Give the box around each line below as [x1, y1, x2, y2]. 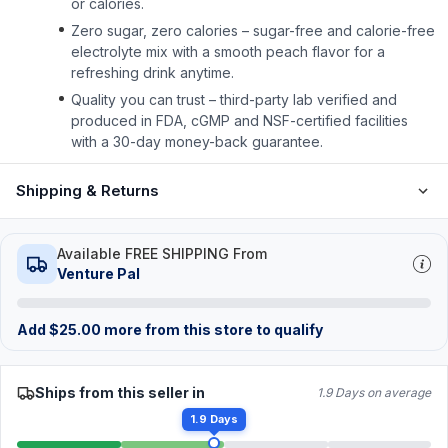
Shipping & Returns [16, 181, 159, 200]
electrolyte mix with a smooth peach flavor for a [71, 43, 385, 60]
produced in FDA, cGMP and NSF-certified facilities [71, 112, 408, 129]
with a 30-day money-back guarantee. [71, 133, 323, 150]
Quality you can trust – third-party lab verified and [71, 91, 397, 108]
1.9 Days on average [317, 384, 431, 400]
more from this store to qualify [101, 321, 323, 338]
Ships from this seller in [35, 384, 205, 401]
